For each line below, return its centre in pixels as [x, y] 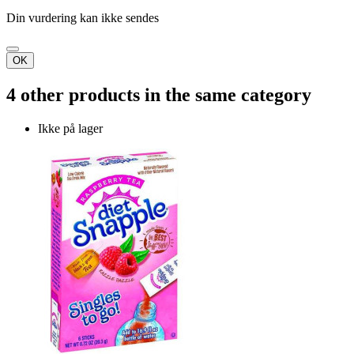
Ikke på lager [70, 129]
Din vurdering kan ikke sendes [83, 18]
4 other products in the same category [159, 95]
